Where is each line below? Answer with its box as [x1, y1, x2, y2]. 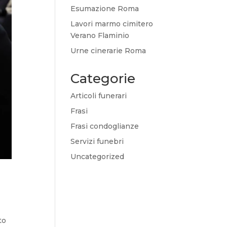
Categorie [70, 70, 136, 87]
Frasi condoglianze [70, 122, 139, 131]
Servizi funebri [70, 137, 124, 146]
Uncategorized [70, 152, 125, 161]
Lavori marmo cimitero [70, 19, 154, 28]
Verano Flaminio [70, 31, 130, 40]
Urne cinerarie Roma [70, 46, 146, 55]
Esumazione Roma [70, 4, 139, 13]
